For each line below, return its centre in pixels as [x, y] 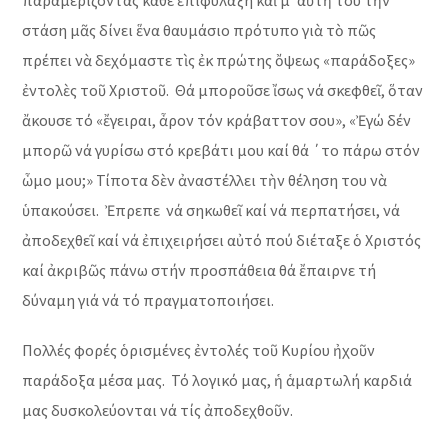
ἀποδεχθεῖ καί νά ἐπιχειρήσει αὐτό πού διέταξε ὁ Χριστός [222, 240]
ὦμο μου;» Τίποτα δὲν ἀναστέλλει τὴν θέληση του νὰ [205, 180]
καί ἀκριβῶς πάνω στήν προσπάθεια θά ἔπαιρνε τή [199, 270]
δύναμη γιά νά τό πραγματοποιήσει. [148, 300]
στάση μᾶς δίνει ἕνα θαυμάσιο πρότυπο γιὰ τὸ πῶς [199, 30]
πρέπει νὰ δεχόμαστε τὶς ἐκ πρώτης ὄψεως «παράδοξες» [219, 60]
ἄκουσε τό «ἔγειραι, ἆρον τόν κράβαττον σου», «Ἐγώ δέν [217, 120]
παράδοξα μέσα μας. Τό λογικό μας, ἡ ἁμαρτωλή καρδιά [217, 380]
